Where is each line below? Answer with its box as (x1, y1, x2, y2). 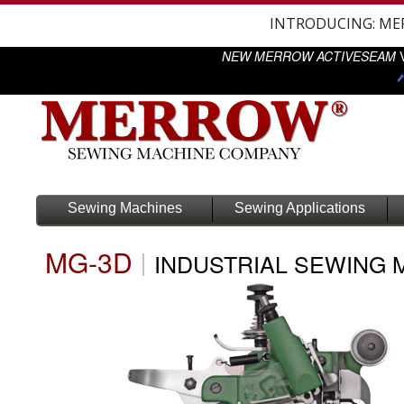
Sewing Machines (68, 200, 182, 216)
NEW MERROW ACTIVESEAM (221, 47, 396, 65)
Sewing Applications (234, 200, 365, 216)
